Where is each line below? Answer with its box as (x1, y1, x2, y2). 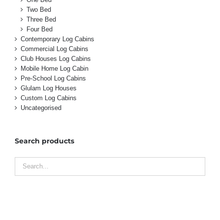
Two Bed (27, 5, 51, 13)
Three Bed (27, 15, 56, 23)
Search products (15, 136, 74, 145)
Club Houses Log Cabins (21, 55, 91, 62)
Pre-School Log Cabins (21, 74, 86, 82)
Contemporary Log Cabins (21, 35, 94, 43)
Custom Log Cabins (21, 94, 77, 102)
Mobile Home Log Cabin (21, 64, 88, 72)
